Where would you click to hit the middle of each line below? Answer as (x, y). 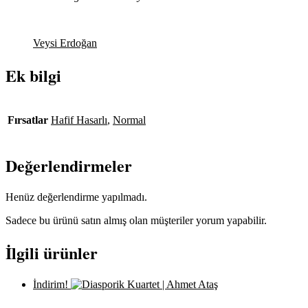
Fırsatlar (28, 120)
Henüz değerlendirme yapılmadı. (76, 197)
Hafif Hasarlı (79, 120)
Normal (129, 120)
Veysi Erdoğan (65, 43)
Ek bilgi (33, 76)
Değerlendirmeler (69, 166)
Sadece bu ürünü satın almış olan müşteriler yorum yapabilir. (136, 221)
